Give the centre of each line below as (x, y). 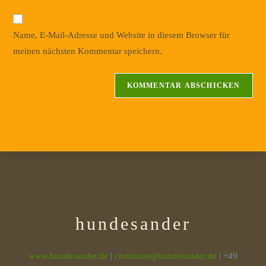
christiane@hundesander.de (166, 256)
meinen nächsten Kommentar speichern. (88, 51)
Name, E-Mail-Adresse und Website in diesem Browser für (122, 35)
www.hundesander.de (68, 256)
